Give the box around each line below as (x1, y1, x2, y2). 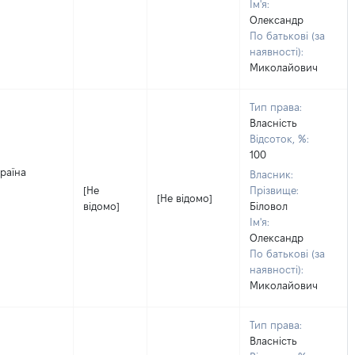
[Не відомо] (157, 193, 212, 204)
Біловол (250, 200, 288, 212)
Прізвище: (250, 185, 299, 196)
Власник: (250, 169, 293, 180)
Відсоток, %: (250, 133, 309, 144)
